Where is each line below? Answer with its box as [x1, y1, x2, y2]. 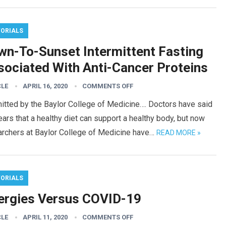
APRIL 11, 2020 [23, 213, 68, 221]
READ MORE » [156, 129, 201, 137]
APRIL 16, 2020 [23, 82, 68, 90]
